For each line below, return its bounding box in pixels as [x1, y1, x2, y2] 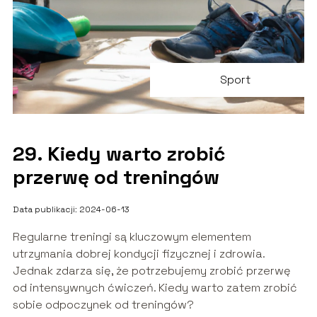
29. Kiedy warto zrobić [12, 140, 225, 166]
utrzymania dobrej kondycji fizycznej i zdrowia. [12, 246, 265, 261]
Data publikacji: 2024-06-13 [12, 203, 129, 215]
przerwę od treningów [12, 163, 219, 190]
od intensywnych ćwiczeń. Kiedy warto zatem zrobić [12, 279, 297, 295]
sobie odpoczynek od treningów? [12, 296, 194, 312]
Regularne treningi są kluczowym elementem [12, 229, 251, 244]
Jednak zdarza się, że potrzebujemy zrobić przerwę [12, 263, 291, 278]
